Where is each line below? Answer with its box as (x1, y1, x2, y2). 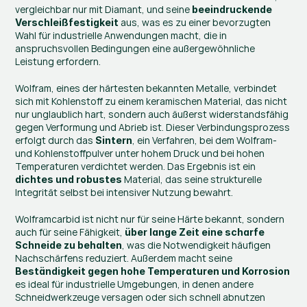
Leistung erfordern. (15, 55, 101, 68)
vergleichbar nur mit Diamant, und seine (15, 3, 193, 16)
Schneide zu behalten (15, 239, 123, 251)
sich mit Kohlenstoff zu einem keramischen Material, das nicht (15, 95, 288, 108)
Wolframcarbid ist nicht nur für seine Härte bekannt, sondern (15, 212, 285, 225)
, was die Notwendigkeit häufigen (122, 238, 271, 251)
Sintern (95, 134, 133, 146)
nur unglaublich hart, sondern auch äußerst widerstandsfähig (15, 108, 289, 121)
